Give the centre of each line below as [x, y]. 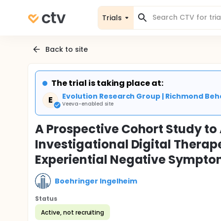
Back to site [67, 49]
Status [46, 199]
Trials [112, 18]
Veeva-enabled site [88, 104]
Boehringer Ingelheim [96, 181]
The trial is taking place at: [108, 83]
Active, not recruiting [73, 212]
